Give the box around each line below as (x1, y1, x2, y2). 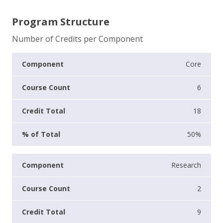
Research (171, 160, 201, 170)
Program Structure (12, 15, 110, 29)
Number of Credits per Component (12, 33, 143, 45)
